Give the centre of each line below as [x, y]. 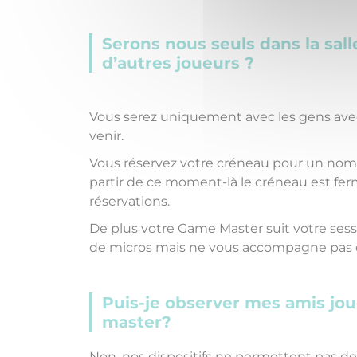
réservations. [129, 201]
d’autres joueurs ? [178, 63]
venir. [106, 136]
